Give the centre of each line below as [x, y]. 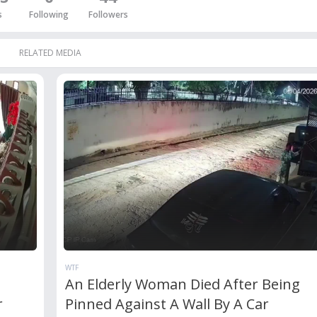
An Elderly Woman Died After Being [182, 284]
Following [49, 15]
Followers [108, 15]
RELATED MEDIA [50, 53]
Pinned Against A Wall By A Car [167, 304]
